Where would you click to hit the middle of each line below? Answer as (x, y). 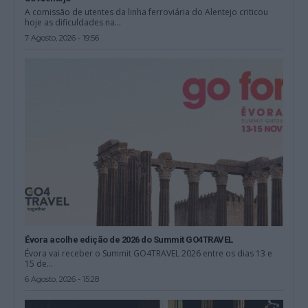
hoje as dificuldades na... (73, 22)
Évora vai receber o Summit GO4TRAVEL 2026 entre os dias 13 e (149, 253)
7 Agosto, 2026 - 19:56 (62, 37)
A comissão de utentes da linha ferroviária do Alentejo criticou (147, 12)
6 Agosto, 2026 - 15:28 (62, 279)
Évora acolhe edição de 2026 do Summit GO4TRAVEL (129, 239)
